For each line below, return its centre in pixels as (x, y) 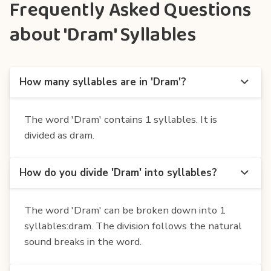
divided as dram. (59, 135)
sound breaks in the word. (83, 241)
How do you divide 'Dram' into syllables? (118, 172)
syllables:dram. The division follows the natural (133, 226)
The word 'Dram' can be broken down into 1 (125, 210)
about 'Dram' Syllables (103, 35)
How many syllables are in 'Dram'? (103, 82)
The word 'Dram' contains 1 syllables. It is (121, 119)
